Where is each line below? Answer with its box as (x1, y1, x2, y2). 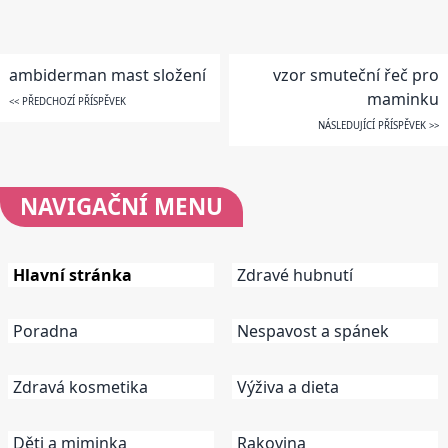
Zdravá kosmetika (13, 376, 148, 399)
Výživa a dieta (237, 376, 339, 399)
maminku (367, 87, 440, 110)
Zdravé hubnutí (237, 264, 353, 287)
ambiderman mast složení (8, 63, 206, 86)
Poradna (13, 320, 78, 343)
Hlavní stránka (13, 264, 132, 287)
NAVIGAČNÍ (20, 191, 148, 223)
